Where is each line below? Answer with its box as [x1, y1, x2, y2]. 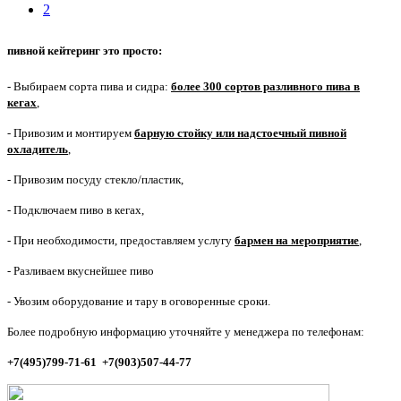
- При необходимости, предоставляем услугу [7, 233, 235, 247]
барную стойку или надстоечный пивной [134, 125, 346, 140]
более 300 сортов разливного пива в [171, 79, 360, 93]
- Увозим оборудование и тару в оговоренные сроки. [7, 294, 270, 308]
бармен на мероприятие [235, 233, 359, 247]
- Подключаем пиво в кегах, [7, 202, 144, 217]
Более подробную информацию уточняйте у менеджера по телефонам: [7, 324, 367, 338]
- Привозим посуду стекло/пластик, [7, 172, 183, 186]
